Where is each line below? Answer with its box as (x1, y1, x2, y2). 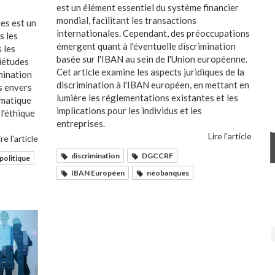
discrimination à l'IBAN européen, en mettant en (56, 79, 249, 91)
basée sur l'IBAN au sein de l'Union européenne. (56, 53, 247, 65)
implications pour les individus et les (56, 105, 202, 117)
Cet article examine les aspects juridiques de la (56, 66, 244, 78)
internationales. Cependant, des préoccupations (56, 28, 250, 39)
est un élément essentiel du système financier (56, 2, 239, 14)
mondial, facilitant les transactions (56, 15, 196, 26)
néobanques (147, 168, 189, 178)
